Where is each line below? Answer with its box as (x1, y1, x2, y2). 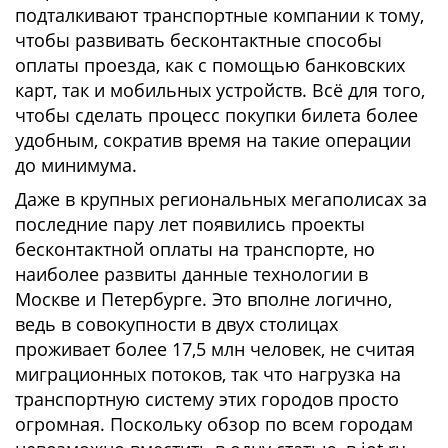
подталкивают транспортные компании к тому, (15, 3, 424, 27)
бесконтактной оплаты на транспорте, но (15, 237, 375, 261)
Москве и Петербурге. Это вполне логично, (15, 287, 392, 311)
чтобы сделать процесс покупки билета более (15, 103, 418, 127)
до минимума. (15, 153, 137, 177)
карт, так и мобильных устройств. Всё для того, (15, 78, 425, 102)
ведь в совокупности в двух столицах (15, 312, 338, 336)
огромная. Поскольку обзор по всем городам (15, 412, 413, 436)
